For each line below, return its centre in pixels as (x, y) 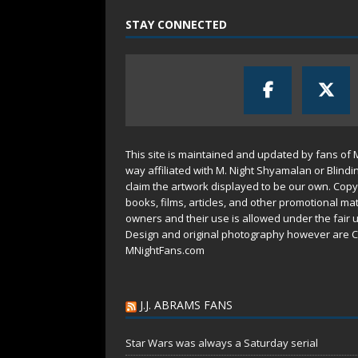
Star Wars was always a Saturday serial (222, 342)
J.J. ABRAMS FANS (186, 304)
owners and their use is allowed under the (229, 218)
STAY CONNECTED (176, 24)
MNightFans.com (165, 250)
